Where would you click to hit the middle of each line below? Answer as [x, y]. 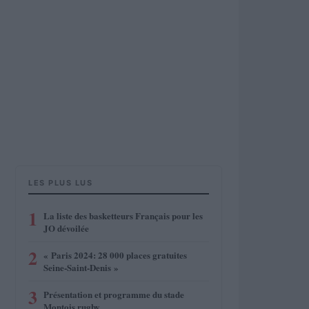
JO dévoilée [66, 228]
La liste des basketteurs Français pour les [123, 216]
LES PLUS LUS [60, 183]
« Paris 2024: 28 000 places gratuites [115, 255]
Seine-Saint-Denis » [81, 267]
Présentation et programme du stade [114, 294]
